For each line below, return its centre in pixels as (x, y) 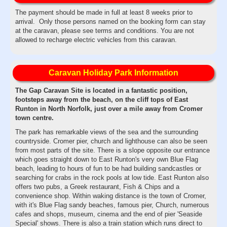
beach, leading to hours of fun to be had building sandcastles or (108, 168)
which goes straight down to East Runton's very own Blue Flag (107, 159)
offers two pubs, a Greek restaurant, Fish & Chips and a (97, 186)
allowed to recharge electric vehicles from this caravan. (96, 40)
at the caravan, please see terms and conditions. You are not (105, 30)
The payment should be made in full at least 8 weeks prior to (104, 12)
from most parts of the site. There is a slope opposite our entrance (112, 150)
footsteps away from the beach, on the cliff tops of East (102, 99)
